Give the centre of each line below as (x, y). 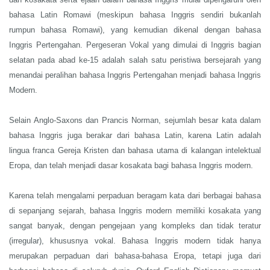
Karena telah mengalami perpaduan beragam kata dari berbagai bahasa (135, 196)
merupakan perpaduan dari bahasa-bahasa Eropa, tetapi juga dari (135, 256)
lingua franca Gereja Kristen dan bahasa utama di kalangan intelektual (135, 150)
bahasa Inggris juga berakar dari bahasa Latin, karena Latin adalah (135, 135)
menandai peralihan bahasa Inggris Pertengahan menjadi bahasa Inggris (135, 75)
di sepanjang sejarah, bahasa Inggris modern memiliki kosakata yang (135, 211)
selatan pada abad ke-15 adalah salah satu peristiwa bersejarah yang (135, 60)
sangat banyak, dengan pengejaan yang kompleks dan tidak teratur (135, 226)
